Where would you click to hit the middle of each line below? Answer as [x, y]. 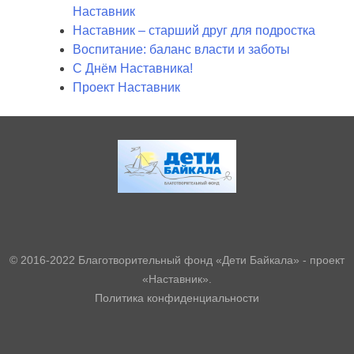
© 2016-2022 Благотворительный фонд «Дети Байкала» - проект [177, 260]
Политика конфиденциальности [177, 298]
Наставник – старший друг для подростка [194, 30]
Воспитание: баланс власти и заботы [181, 49]
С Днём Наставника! [133, 68]
